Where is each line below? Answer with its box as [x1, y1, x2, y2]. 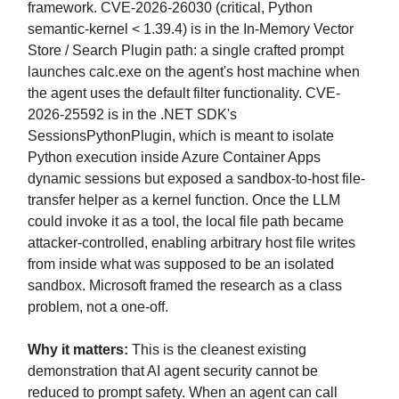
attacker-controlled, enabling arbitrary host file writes [28, 234, 355, 250]
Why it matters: [28, 341, 128, 357]
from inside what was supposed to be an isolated [28, 256, 334, 272]
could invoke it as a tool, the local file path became [28, 213, 344, 229]
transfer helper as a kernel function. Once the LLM [28, 191, 340, 208]
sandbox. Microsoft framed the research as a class [28, 277, 342, 293]
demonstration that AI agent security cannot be [28, 362, 318, 379]
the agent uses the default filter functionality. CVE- [28, 85, 340, 101]
